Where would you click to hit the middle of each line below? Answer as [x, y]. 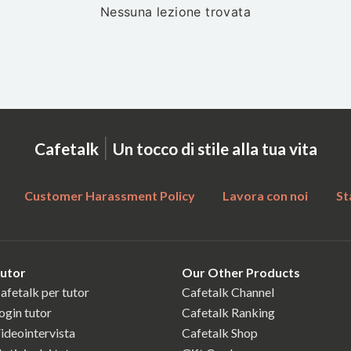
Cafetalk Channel [228, 291]
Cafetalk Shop [220, 333]
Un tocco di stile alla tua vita [213, 148]
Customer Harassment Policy [109, 195]
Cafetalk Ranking [228, 312]
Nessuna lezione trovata [175, 12]
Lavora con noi [266, 195]
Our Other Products [241, 272]
